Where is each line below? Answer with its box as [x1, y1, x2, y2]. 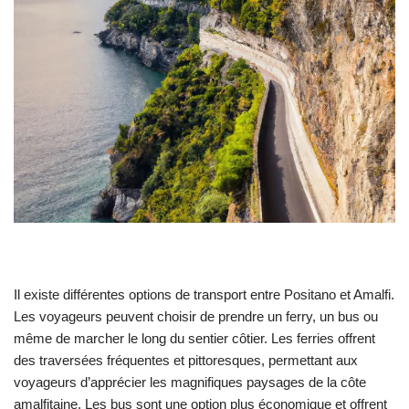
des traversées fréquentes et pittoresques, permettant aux [14, 351, 358, 368]
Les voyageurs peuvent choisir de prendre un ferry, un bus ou [14, 308, 378, 324]
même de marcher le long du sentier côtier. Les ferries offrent [14, 330, 375, 346]
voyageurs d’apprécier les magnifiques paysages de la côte [14, 373, 366, 390]
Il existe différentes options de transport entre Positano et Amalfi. [14, 286, 394, 302]
